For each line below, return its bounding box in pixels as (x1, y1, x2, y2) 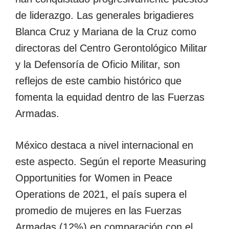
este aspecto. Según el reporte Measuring (15, 155, 206, 167)
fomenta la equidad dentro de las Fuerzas (15, 91, 204, 103)
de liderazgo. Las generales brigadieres (15, 9, 194, 21)
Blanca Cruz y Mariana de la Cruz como (15, 26, 196, 37)
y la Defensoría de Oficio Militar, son (15, 58, 180, 70)
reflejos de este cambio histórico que (15, 75, 181, 86)
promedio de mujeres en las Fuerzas (15, 204, 181, 216)
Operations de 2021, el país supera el (15, 188, 187, 200)
